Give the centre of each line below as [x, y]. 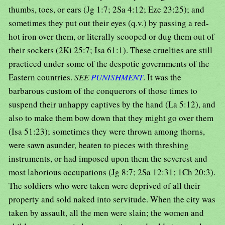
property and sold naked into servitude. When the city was [112, 199]
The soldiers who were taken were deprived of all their [104, 186]
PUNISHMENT [117, 77]
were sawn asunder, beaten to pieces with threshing [99, 145]
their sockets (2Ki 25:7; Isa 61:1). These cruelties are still [110, 50]
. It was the [162, 77]
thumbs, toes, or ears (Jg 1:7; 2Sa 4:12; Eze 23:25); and [106, 10]
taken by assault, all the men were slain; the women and [106, 213]
